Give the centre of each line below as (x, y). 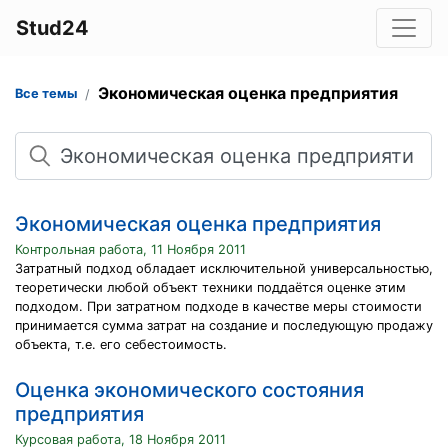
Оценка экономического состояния (189, 390)
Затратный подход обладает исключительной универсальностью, (224, 268)
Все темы (46, 93)
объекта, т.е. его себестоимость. (121, 344)
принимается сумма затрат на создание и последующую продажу (224, 325)
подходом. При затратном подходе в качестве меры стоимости (218, 306)
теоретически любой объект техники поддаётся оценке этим (210, 287)
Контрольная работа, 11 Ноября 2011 (130, 249)
